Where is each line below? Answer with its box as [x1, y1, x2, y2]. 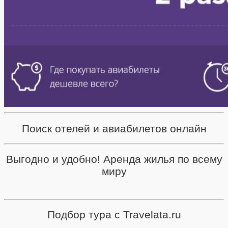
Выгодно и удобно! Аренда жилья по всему [6, 153, 222, 165]
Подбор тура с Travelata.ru [47, 209, 181, 221]
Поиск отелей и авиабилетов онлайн [21, 122, 207, 134]
